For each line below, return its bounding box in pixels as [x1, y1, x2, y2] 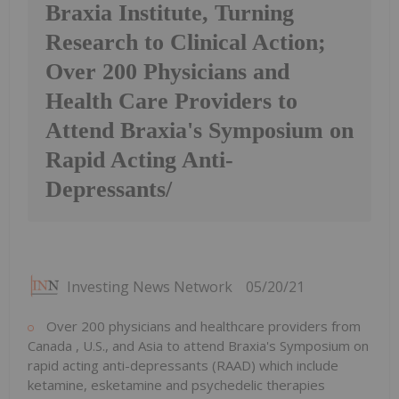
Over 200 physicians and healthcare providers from [43, 317, 361, 336]
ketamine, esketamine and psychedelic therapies [28, 376, 325, 395]
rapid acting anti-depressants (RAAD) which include [28, 356, 338, 375]
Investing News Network [67, 277, 232, 297]
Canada [28, 337, 76, 355]
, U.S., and [76, 337, 138, 355]
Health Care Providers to [45, 88, 297, 115]
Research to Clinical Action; [45, 29, 326, 56]
